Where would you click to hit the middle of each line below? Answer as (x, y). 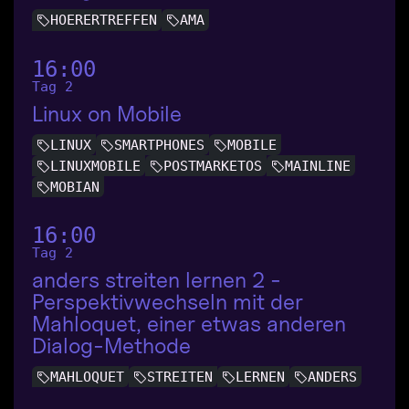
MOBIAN (75, 187)
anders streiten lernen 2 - (157, 279)
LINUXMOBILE (95, 166)
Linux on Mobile (107, 113)
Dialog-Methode (111, 345)
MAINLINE (318, 166)
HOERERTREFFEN (104, 21)
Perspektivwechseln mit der (168, 301)
